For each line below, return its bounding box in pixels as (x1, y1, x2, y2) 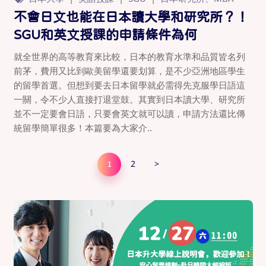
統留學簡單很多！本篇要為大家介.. (13, 121, 152, 134)
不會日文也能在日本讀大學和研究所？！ (13, 9, 249, 23)
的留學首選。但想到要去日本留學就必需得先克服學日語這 (13, 78, 245, 91)
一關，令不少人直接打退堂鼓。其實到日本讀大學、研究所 (13, 93, 245, 105)
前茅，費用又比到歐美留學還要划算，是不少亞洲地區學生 (13, 64, 245, 77)
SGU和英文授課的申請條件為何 (13, 27, 197, 41)
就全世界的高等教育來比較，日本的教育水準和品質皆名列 (13, 50, 245, 62)
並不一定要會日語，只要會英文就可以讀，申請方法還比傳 (13, 107, 245, 119)
